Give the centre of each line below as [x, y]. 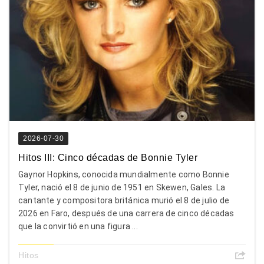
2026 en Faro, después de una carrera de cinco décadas [126, 213]
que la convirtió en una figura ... [78, 226]
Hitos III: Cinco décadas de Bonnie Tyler [108, 157]
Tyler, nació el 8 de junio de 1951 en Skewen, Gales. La [122, 187]
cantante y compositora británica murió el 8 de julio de [124, 200]
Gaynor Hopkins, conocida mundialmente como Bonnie [124, 174]
